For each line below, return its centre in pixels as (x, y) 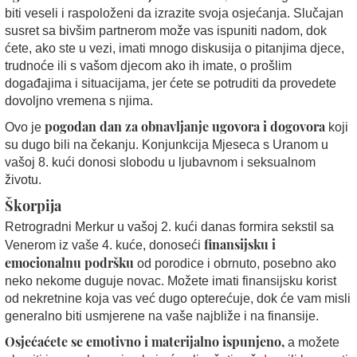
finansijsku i (240, 244)
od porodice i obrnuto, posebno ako (235, 263)
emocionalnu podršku (69, 262)
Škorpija (33, 205)
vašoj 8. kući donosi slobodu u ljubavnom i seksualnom (160, 162)
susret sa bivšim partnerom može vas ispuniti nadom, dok (166, 30)
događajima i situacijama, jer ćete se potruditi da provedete (171, 83)
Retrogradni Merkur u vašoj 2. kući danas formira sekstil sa (169, 226)
